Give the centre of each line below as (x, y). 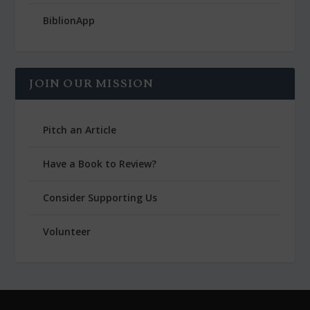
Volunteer (67, 231)
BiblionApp (69, 20)
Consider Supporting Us (100, 197)
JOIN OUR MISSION (92, 83)
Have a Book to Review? (100, 163)
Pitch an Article (80, 129)
